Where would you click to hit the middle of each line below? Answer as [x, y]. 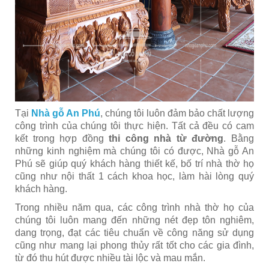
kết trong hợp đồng [62, 138]
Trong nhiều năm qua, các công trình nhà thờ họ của [134, 207]
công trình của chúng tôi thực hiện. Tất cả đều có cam [134, 126]
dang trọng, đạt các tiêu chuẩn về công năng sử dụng [134, 233]
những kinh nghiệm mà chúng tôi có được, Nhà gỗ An [134, 151]
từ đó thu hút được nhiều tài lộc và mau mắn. [110, 258]
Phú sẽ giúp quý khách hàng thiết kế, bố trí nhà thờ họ [134, 164]
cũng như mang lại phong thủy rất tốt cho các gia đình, [134, 245]
